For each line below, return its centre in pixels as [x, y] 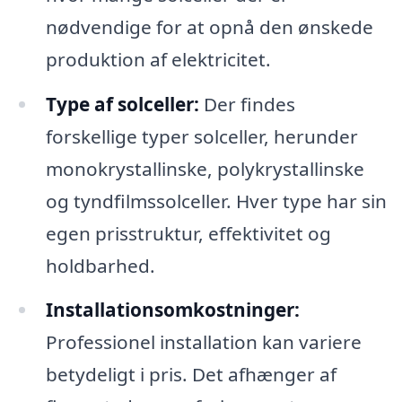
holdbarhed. [100, 265]
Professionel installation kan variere [203, 342]
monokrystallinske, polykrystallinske [205, 168]
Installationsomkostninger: [172, 310]
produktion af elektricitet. [158, 59]
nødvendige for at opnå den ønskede [209, 26]
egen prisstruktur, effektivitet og [188, 233]
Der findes [247, 104]
